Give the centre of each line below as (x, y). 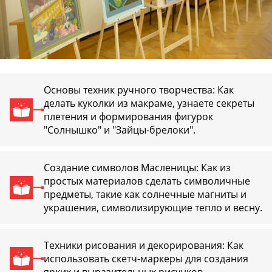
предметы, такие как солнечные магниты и (145, 195)
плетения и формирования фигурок (128, 117)
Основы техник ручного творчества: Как (139, 90)
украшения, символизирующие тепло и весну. (153, 208)
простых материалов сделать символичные (147, 181)
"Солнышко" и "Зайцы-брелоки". (120, 130)
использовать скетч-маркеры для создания (146, 259)
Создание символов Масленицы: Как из (137, 168)
